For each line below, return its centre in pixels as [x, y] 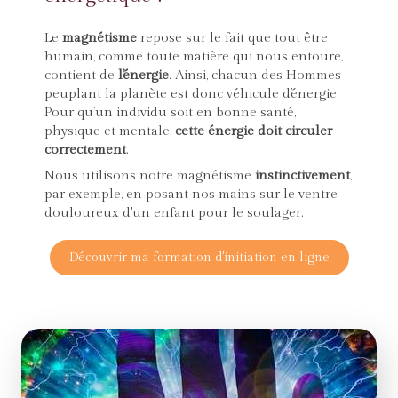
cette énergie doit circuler [252, 131]
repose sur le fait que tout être [232, 38]
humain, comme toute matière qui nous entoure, [194, 57]
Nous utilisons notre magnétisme [150, 176]
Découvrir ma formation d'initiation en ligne [199, 258]
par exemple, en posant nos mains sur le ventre [191, 195]
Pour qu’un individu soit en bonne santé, [170, 113]
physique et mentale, [108, 131]
